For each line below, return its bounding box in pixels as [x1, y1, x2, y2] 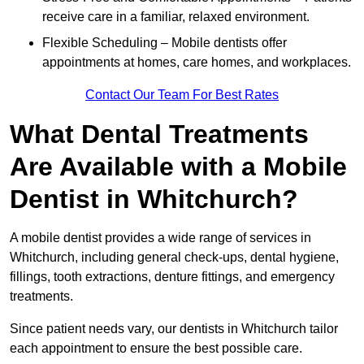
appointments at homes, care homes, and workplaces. [42, 55, 351, 70]
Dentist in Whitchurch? [10, 184, 298, 214]
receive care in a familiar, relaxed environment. [42, 10, 310, 24]
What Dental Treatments [10, 119, 309, 149]
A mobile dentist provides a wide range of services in [10, 231, 311, 245]
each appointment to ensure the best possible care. [10, 341, 302, 356]
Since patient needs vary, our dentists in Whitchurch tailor [10, 322, 338, 336]
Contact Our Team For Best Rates [85, 88, 279, 102]
